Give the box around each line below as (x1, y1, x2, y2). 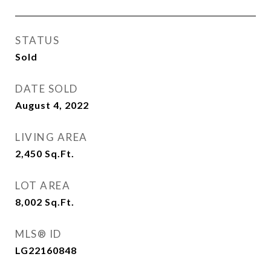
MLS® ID (15, 227, 62, 240)
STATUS (15, 34, 59, 47)
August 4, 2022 (15, 99, 89, 111)
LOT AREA (15, 179, 70, 192)
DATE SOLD (15, 82, 78, 95)
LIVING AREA (15, 131, 88, 143)
